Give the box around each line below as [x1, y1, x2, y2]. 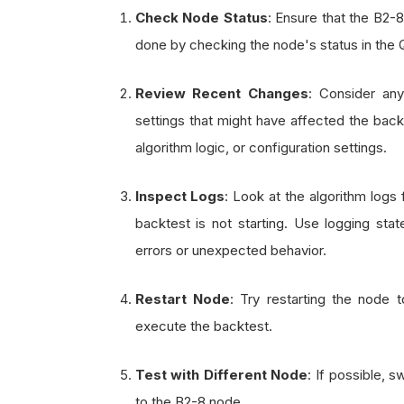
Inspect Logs [134, 187, 225, 205]
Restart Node [134, 290, 230, 308]
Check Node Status [134, 8, 268, 26]
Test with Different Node [134, 366, 308, 384]
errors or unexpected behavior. [134, 241, 326, 259]
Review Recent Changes [134, 84, 309, 102]
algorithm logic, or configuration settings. [134, 138, 387, 156]
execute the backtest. [134, 317, 272, 335]
